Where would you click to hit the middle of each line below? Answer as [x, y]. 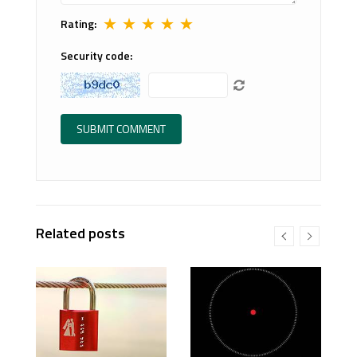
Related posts [80, 233]
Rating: [78, 24]
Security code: [96, 55]
